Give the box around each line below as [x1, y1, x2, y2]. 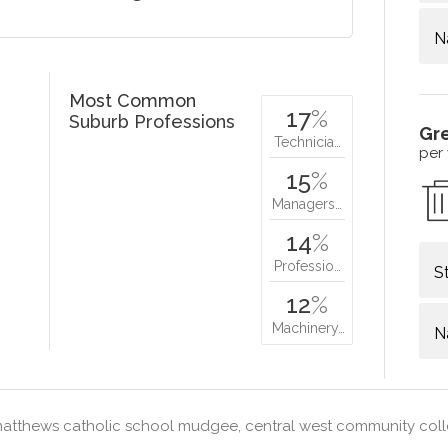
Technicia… [273, 134, 341, 151]
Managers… [272, 196, 343, 213]
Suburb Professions [69, 111, 236, 133]
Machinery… [272, 320, 346, 337]
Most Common [69, 90, 197, 112]
